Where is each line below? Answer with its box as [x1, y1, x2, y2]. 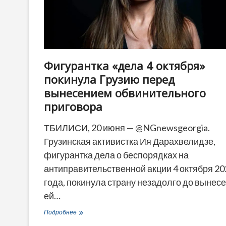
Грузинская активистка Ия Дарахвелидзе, [44, 135, 215, 147]
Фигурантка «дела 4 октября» [44, 58, 205, 73]
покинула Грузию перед [44, 71, 175, 87]
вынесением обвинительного [44, 85, 206, 100]
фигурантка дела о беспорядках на [44, 149, 189, 160]
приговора [44, 98, 102, 114]
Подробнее [44, 208, 77, 216]
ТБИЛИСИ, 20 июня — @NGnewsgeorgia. [44, 122, 210, 133]
